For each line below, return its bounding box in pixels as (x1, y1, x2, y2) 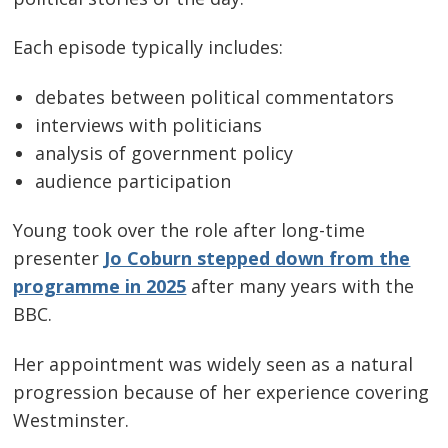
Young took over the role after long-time (13, 218, 366, 243)
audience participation (35, 168, 232, 193)
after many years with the (186, 274, 415, 299)
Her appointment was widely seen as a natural (13, 351, 414, 376)
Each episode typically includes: (13, 35, 284, 60)
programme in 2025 (13, 274, 187, 299)
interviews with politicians (35, 112, 263, 137)
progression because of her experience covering (13, 379, 430, 404)
